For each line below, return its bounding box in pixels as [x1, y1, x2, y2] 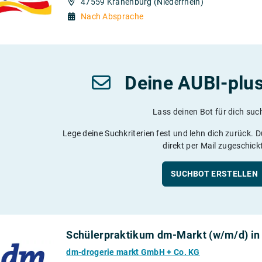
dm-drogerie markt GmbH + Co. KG [66, 247, 200, 257]
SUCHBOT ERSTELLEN [170, 169, 258, 179]
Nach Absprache [80, 11, 144, 21]
